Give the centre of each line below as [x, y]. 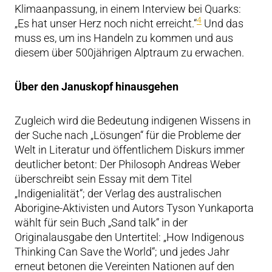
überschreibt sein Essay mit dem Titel [103, 179]
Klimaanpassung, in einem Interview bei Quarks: [128, 9]
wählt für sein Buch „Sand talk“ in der [101, 223]
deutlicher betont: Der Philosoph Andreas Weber [127, 164]
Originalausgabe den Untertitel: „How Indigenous [129, 237]
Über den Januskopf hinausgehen [97, 87]
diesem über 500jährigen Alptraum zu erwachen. [129, 53]
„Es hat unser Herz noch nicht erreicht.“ [106, 23]
